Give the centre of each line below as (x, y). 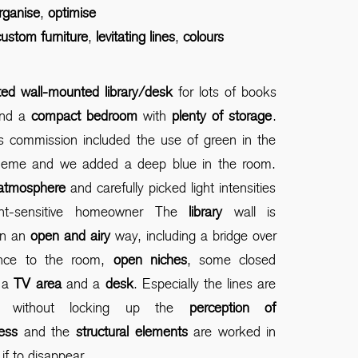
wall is (255, 211)
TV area (35, 283)
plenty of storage (222, 115)
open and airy (70, 235)
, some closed (231, 259)
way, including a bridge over (193, 235)
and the (47, 331)
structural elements (135, 331)
